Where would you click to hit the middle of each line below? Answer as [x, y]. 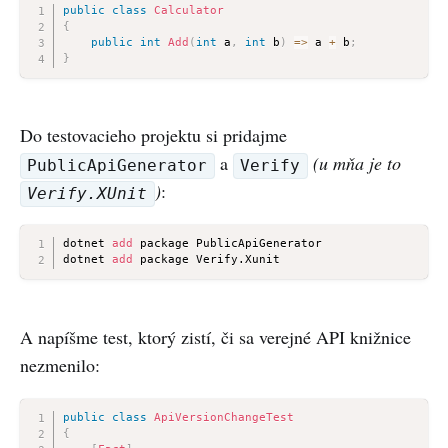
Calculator [188, 10]
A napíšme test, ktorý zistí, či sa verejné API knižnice [215, 336]
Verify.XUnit [87, 194]
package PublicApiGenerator [227, 244]
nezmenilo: [60, 364]
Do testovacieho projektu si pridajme [153, 135]
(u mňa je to [356, 163]
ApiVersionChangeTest [223, 417]
